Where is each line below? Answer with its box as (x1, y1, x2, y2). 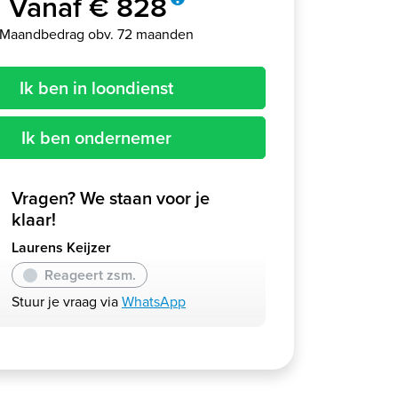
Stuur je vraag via (12, 291, 122, 313)
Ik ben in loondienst (20, 75, 173, 102)
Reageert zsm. (44, 264, 136, 285)
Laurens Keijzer (12, 237, 111, 259)
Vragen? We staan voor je (12, 185, 210, 212)
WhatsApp (122, 291, 186, 313)
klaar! (12, 206, 56, 234)
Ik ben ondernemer (21, 124, 171, 152)
